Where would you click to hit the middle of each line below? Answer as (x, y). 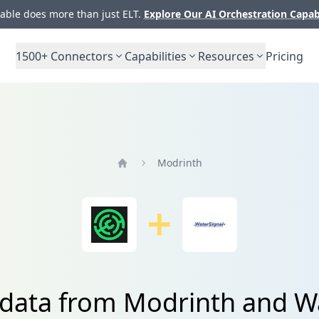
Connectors (80, 56)
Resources (226, 56)
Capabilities (156, 56)
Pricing (284, 56)
